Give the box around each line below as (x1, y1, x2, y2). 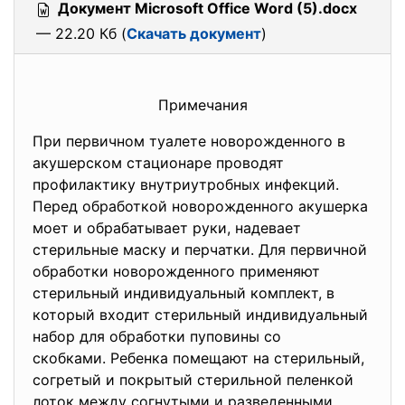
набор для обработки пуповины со (33, 327, 281, 345)
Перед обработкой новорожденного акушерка (33, 197, 368, 215)
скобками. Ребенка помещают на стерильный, (33, 349, 364, 367)
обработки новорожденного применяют (33, 262, 320, 280)
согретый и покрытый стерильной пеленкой (33, 371, 353, 389)
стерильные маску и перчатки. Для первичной (33, 240, 367, 259)
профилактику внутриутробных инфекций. (33, 175, 344, 193)
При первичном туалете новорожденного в (33, 132, 345, 150)
